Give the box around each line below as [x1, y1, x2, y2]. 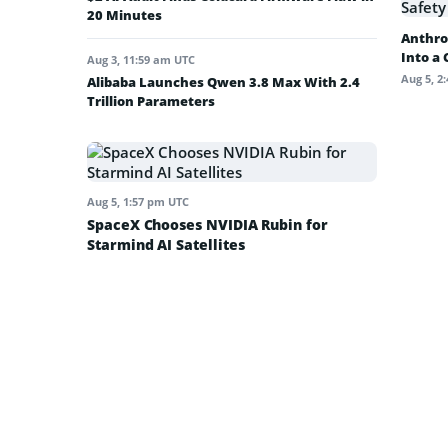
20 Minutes [87, 5, 162, 24]
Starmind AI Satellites [87, 234, 245, 254]
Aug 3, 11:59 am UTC [87, 51, 195, 67]
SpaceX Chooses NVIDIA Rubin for [87, 214, 328, 234]
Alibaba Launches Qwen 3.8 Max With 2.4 [87, 72, 360, 91]
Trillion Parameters [87, 91, 215, 110]
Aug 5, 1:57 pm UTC [87, 193, 189, 209]
